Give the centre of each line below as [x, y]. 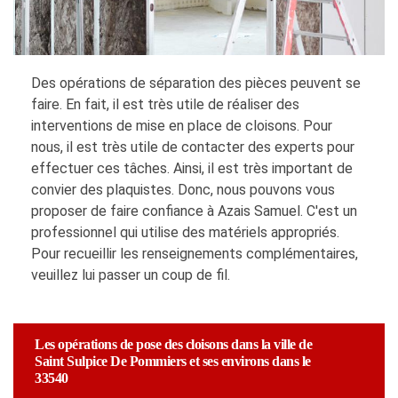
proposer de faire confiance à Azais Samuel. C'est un [194, 211]
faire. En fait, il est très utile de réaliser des [165, 105]
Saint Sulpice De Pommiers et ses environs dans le [173, 362]
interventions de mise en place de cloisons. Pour [182, 126]
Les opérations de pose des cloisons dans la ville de [173, 345]
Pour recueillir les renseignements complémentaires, [195, 254]
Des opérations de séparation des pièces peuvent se [196, 84]
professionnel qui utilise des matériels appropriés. [185, 233]
